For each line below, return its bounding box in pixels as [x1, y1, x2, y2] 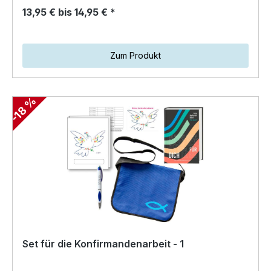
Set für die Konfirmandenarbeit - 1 [22, 237, 184, 250]
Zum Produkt [110, 50, 161, 60]
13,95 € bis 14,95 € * [22, 5, 116, 18]
